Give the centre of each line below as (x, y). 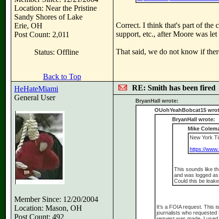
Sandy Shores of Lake (48, 17)
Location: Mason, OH (48, 208)
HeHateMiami (36, 89)
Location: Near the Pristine (55, 8)
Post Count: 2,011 (42, 34)
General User (35, 98)
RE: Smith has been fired (174, 88)
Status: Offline (56, 52)
